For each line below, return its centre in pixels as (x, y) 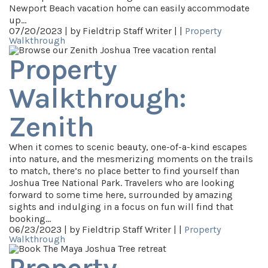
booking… (30, 219)
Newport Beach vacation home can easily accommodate (129, 8)
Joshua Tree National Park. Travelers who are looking (122, 183)
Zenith (51, 127)
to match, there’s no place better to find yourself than (124, 171)
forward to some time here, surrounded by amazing (121, 195)
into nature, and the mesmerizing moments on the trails (131, 159)
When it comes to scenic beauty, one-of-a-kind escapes (128, 147)
